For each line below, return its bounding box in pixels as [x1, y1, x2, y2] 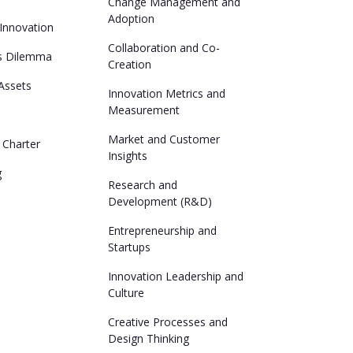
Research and [107, 177, 177, 192]
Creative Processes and [107, 314, 228, 329]
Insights [107, 148, 147, 163]
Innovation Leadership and [107, 269, 243, 284]
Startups [107, 240, 150, 255]
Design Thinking [107, 331, 189, 346]
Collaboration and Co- [107, 40, 220, 55]
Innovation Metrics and [107, 86, 225, 101]
